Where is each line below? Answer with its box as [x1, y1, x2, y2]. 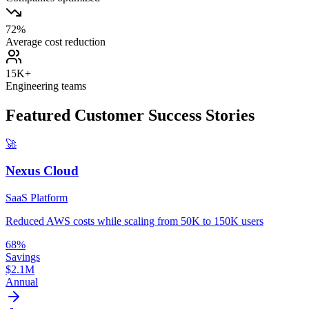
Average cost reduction [6, 35, 106, 48]
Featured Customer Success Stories [6, 106, 255, 124]
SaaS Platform [6, 191, 68, 203]
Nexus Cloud [6, 163, 79, 179]
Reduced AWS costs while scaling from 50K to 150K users [6, 215, 263, 227]
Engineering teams [6, 79, 86, 92]
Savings [6, 250, 40, 263]
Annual [6, 275, 38, 288]
